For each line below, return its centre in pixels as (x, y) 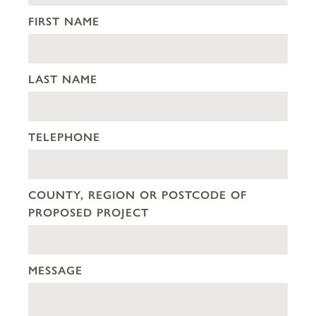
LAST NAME (63, 80)
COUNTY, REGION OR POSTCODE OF (138, 195)
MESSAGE (55, 271)
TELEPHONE (64, 138)
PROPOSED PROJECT (89, 213)
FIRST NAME (64, 22)
